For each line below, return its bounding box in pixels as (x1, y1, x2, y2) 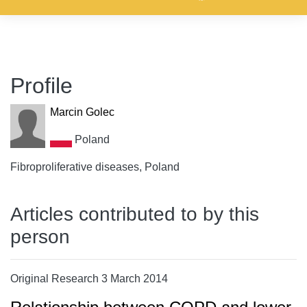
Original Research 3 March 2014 (10, 273, 168, 284)
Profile (10, 73, 73, 98)
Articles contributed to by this (10, 204, 259, 225)
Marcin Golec (49, 106, 114, 118)
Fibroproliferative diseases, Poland (10, 161, 180, 173)
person (10, 226, 70, 247)
